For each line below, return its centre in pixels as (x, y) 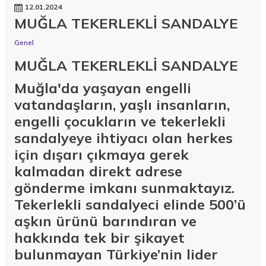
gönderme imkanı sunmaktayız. (124, 188)
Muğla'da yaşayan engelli (103, 88)
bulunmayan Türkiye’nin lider (116, 254)
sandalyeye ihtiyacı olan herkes (123, 138)
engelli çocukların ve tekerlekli (120, 121)
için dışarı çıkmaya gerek (102, 155)
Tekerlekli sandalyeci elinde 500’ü (130, 205)
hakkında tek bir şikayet (99, 238)
